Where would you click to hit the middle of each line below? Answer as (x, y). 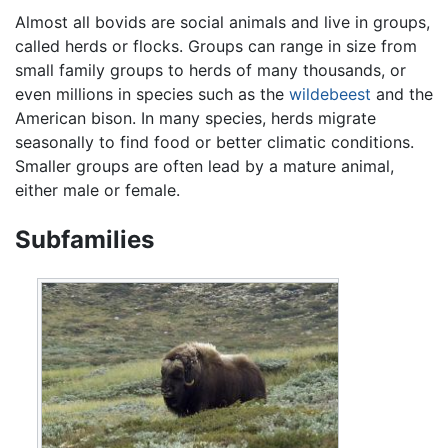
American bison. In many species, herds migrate (195, 118)
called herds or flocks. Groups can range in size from (216, 46)
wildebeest (330, 94)
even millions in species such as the (152, 94)
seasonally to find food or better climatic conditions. (214, 142)
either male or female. (97, 190)
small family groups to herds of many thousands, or (210, 70)
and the (402, 94)
